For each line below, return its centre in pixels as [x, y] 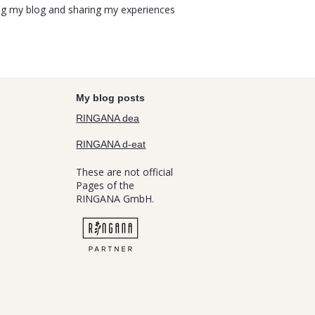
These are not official [125, 172]
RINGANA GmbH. [115, 199]
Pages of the [105, 185]
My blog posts [111, 98]
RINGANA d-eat [111, 144]
